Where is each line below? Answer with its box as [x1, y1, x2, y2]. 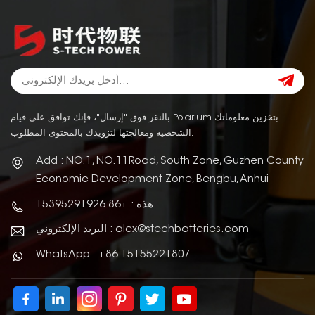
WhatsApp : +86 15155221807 [36, 250, 191, 261]
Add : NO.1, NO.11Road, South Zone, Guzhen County [36, 156, 304, 167]
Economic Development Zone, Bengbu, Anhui [36, 174, 269, 186]
